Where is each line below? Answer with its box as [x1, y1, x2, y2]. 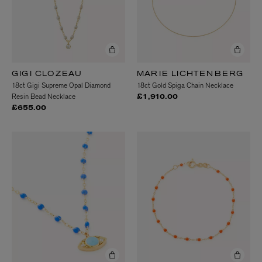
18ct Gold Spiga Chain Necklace [137, 81, 233, 91]
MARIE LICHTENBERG [137, 71, 244, 78]
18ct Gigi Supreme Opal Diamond [12, 81, 111, 91]
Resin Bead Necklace [12, 92, 75, 102]
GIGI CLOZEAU [12, 71, 82, 78]
